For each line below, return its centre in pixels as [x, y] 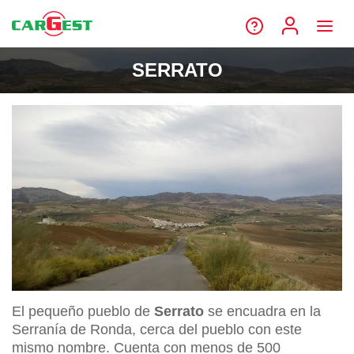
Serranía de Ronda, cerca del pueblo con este [157, 330]
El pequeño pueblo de [83, 312]
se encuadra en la [262, 312]
